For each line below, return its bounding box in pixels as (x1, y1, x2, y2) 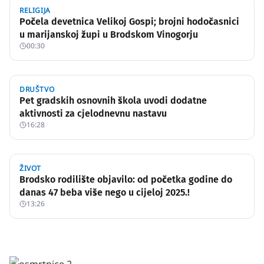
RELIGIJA (19, 5, 51, 15)
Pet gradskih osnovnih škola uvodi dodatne (19, 95, 207, 106)
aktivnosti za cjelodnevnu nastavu (19, 108, 167, 119)
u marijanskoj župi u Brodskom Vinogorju (19, 29, 198, 40)
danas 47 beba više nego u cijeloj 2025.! (19, 187, 190, 198)
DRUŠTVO (19, 84, 55, 94)
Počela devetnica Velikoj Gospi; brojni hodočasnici (19, 16, 239, 27)
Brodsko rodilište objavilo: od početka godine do (19, 174, 232, 185)
